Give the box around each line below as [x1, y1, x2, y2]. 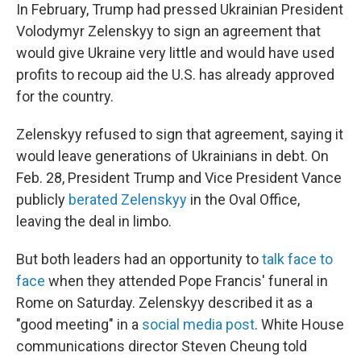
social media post [142, 316, 255, 333]
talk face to [262, 251, 333, 268]
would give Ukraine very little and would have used [16, 44, 334, 61]
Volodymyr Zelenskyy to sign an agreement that [16, 23, 321, 39]
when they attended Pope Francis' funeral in [45, 272, 328, 289]
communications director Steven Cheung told [16, 338, 307, 355]
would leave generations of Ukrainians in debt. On [16, 147, 329, 164]
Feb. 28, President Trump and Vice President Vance [16, 169, 342, 186]
